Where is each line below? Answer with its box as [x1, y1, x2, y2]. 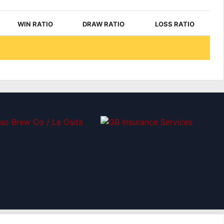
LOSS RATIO [155, 20, 195, 28]
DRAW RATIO [82, 20, 125, 28]
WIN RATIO [17, 20, 53, 28]
